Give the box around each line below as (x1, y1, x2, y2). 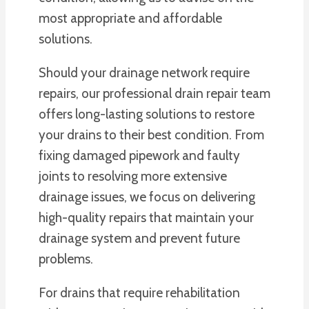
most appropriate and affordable (39, 10, 222, 27)
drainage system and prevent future (39, 230, 240, 247)
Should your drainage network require (39, 65, 250, 81)
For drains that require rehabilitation (39, 285, 240, 301)
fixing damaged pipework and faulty (39, 148, 240, 164)
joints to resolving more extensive (39, 168, 227, 185)
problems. (39, 251, 93, 268)
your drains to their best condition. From (39, 127, 264, 143)
